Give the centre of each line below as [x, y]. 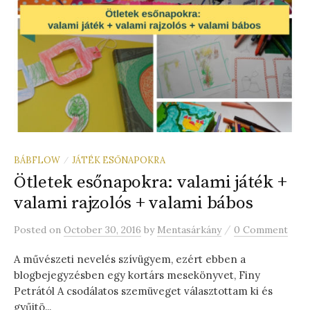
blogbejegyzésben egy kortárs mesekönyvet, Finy [137, 275]
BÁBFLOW [37, 160]
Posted [31, 230]
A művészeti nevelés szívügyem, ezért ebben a [130, 259]
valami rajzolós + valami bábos [134, 203]
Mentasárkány [189, 230]
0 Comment [261, 230]
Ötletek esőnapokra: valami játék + [151, 183]
